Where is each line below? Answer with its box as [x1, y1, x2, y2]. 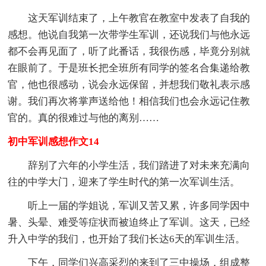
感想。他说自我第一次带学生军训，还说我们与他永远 [8, 28, 251, 40]
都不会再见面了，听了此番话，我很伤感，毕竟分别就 [8, 45, 251, 57]
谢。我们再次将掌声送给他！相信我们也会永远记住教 [8, 95, 251, 107]
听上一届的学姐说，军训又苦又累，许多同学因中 [8, 199, 251, 211]
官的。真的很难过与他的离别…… [8, 112, 160, 123]
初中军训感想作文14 [8, 135, 100, 147]
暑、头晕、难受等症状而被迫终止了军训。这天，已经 [8, 216, 251, 228]
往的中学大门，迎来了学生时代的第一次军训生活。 [8, 176, 240, 188]
